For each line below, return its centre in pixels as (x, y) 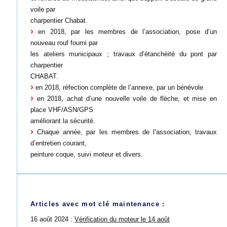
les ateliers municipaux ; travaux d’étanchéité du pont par (124, 54)
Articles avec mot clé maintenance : (98, 204)
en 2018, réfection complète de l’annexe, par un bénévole (118, 87)
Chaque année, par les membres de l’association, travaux (125, 132)
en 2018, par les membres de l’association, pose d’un (125, 31)
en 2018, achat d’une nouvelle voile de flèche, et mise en (125, 98)
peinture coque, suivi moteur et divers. (87, 154)
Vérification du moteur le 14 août (122, 219)
